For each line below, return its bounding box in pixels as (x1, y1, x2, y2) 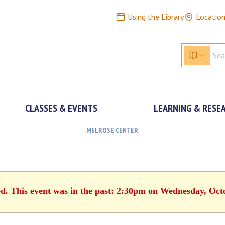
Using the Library (127, 12, 184, 22)
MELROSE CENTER (86, 126, 138, 135)
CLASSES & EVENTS (25, 102, 97, 115)
